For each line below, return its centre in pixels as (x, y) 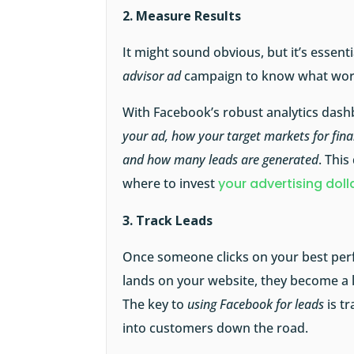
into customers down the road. (216, 328)
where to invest (171, 184)
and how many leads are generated (221, 160)
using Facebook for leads (256, 305)
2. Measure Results (182, 16)
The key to (155, 305)
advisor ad (152, 76)
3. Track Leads (168, 221)
